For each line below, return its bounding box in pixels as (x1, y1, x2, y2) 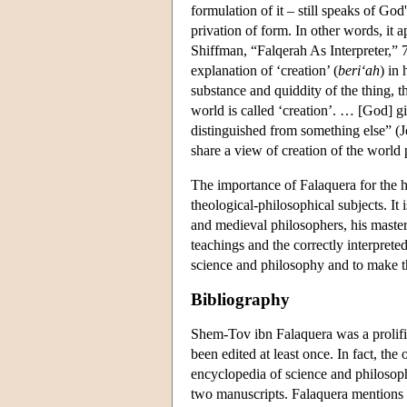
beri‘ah (338, 62, 380, 78)
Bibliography (191, 289, 290, 309)
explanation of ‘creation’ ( (191, 62, 338, 78)
